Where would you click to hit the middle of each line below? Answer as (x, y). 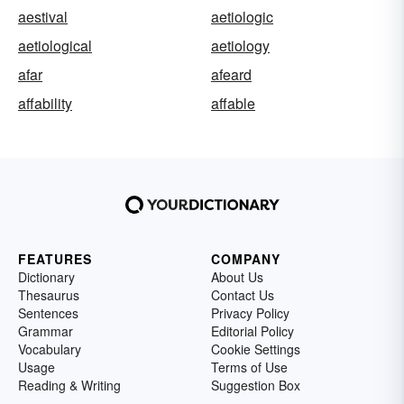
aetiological (55, 46)
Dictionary (46, 277)
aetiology (240, 46)
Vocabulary (50, 349)
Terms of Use (249, 367)
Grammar (46, 331)
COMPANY (246, 259)
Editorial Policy (252, 331)
